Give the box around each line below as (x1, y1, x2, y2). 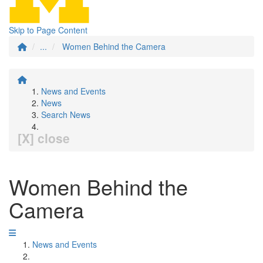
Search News (41, 109, 90, 120)
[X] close (18, 129, 70, 147)
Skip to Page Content (9, 24, 87, 36)
